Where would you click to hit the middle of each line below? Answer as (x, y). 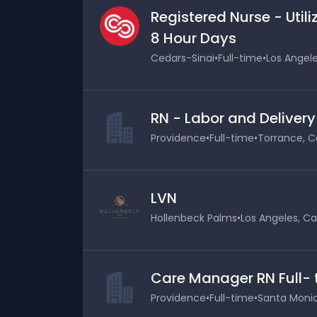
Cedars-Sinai (183, 58)
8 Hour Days (194, 38)
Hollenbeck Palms (194, 218)
